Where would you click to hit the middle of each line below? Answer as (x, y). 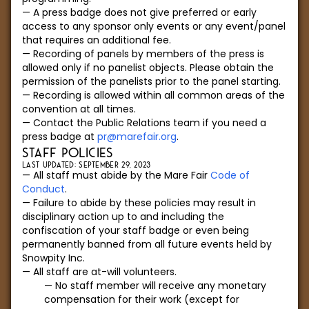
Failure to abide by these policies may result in (144, 203)
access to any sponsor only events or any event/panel (154, 26)
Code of (230, 175)
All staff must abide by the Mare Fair (122, 175)
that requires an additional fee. (97, 40)
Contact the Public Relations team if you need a (150, 123)
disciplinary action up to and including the (123, 217)
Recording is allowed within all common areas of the (159, 95)
